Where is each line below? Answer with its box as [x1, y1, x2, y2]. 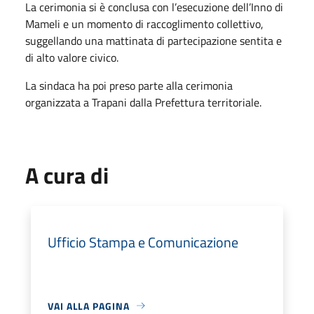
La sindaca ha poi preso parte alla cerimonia [25, 76, 233, 94]
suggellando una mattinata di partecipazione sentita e [25, 32, 282, 49]
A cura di [25, 158, 109, 192]
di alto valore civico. [25, 48, 118, 66]
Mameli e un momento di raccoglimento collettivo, [25, 15, 264, 32]
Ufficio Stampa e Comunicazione [48, 231, 238, 253]
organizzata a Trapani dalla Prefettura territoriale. [25, 93, 261, 111]
